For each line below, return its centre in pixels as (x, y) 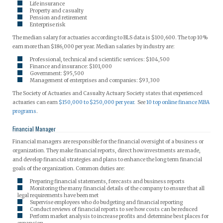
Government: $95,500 (57, 73)
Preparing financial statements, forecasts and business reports (107, 181)
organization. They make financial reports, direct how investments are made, (107, 150)
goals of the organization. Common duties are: (69, 168)
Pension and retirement (58, 17)
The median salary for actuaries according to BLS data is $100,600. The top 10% (110, 37)
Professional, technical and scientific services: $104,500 (100, 59)
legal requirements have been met (58, 195)
